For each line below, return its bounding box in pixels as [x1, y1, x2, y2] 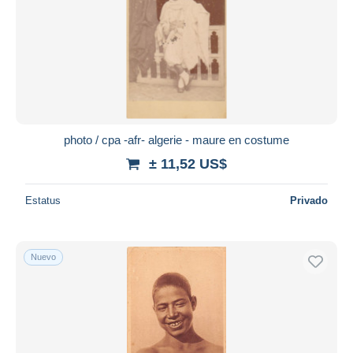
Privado [290, 194, 328, 206]
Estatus [25, 194, 61, 206]
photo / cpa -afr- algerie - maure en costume [64, 132, 289, 147]
